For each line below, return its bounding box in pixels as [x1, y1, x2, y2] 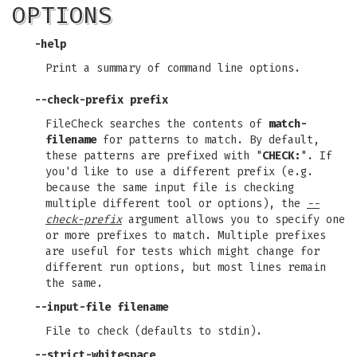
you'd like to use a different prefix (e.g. [45, 165, 313, 178]
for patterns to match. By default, [96, 133, 320, 147]
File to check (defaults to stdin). [45, 324, 262, 338]
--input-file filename [34, 300, 168, 314]
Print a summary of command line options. [45, 61, 300, 75]
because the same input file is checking [45, 181, 294, 194]
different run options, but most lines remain [45, 261, 326, 274]
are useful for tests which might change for [45, 245, 320, 258]
